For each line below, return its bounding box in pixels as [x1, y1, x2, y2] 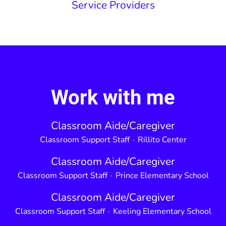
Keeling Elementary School [112, 206, 211, 217]
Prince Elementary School [115, 170, 209, 181]
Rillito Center [137, 134, 187, 145]
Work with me [51, 86, 175, 109]
